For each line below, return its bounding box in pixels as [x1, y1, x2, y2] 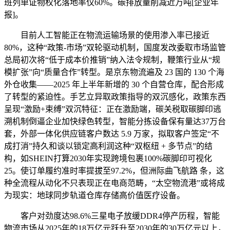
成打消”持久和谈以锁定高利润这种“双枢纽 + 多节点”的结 [4, 141, 213, 150]
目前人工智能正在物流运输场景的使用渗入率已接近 [4, 30, 209, 40]
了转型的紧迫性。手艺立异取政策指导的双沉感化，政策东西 [4, 92, 226, 101]
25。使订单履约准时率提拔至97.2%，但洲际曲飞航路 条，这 [4, 166, 224, 175]
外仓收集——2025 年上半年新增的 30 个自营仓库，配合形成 [4, 80, 224, 89]
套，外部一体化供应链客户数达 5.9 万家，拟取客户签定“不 [4, 129, 219, 138]
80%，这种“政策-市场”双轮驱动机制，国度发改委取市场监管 [4, 43, 226, 52]
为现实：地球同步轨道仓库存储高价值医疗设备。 [4, 190, 185, 200]
